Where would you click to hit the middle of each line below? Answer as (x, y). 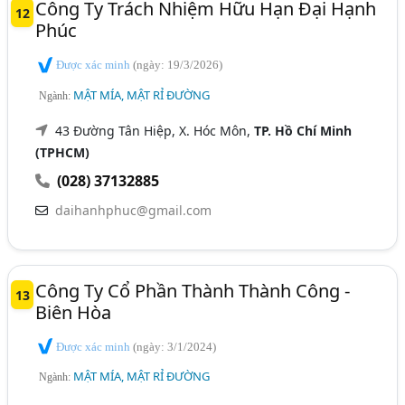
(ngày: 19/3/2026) (178, 65)
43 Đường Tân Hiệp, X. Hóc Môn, (155, 130)
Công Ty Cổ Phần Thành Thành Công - (193, 290)
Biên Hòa (74, 312)
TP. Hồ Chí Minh (303, 130)
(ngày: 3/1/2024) (175, 346)
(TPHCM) (63, 152)
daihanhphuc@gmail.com (134, 210)
